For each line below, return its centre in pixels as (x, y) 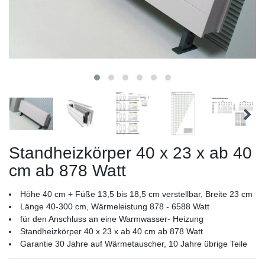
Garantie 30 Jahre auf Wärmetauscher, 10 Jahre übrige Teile (134, 244)
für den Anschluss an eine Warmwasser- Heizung (112, 219)
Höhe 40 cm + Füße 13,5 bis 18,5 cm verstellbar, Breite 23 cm (136, 194)
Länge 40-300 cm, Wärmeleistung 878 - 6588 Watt (115, 207)
